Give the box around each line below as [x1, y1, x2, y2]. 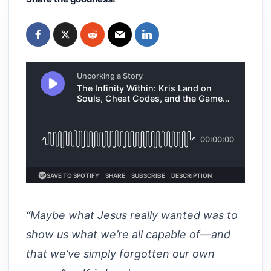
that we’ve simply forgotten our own [26, 247, 215, 260]
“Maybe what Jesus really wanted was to [26, 208, 238, 221]
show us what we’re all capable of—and [26, 227, 230, 241]
